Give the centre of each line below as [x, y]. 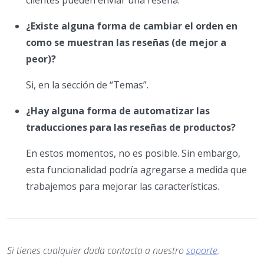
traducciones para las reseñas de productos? [131, 128]
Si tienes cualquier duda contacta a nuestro [97, 251]
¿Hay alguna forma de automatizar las [118, 111]
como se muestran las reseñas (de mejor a [126, 43]
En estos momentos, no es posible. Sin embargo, [133, 154]
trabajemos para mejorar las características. [123, 187]
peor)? [41, 59]
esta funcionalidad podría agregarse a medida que [136, 170]
